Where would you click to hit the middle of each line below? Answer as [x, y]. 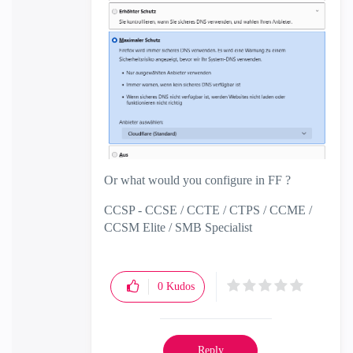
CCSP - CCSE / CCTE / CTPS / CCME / [208, 210]
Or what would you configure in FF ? [197, 180]
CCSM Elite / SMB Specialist [178, 228]
